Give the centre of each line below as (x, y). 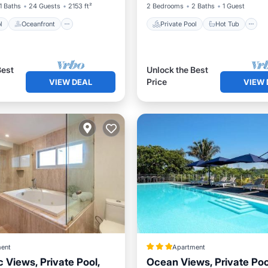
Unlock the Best (177, 70)
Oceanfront (38, 24)
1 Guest (233, 6)
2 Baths (203, 6)
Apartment (188, 247)
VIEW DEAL (70, 82)
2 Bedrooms (165, 6)
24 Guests (44, 6)
